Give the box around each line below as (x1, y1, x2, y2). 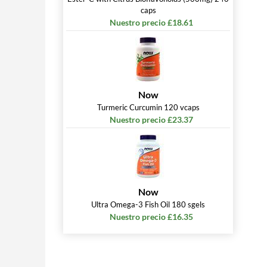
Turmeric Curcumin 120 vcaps (97, 103, 200, 112)
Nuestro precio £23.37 (109, 114, 193, 125)
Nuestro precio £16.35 (109, 212, 193, 222)
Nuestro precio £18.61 (109, 17, 193, 27)
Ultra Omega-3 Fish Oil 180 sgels (91, 200, 205, 209)
